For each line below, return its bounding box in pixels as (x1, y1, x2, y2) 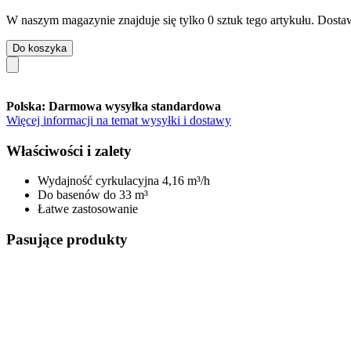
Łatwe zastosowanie (38, 202, 138, 216)
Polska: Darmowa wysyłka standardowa (6, 99, 221, 113)
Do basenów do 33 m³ (38, 188, 148, 202)
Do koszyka (13, 42, 67, 54)
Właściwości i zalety (6, 142, 132, 159)
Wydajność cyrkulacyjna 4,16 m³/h (38, 174, 210, 188)
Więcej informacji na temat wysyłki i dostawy (6, 113, 231, 127)
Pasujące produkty (6, 230, 128, 248)
